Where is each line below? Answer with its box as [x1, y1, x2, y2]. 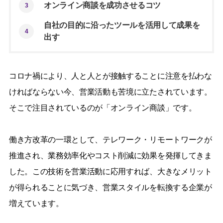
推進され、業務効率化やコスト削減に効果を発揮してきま [8, 151, 212, 160]
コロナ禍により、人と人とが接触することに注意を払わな [8, 71, 212, 80]
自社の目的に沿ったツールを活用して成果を [43, 20, 200, 29]
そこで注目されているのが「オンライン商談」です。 [8, 103, 197, 112]
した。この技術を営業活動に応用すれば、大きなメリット [8, 167, 212, 176]
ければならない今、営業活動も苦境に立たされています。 [8, 87, 212, 96]
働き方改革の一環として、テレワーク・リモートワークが [8, 135, 212, 144]
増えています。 [8, 199, 64, 208]
